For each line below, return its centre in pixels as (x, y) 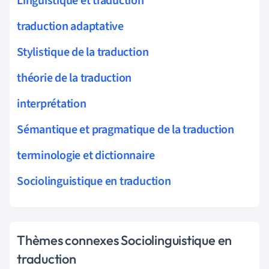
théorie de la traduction (74, 78)
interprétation (52, 104)
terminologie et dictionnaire (86, 155)
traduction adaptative (70, 26)
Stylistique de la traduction (83, 52)
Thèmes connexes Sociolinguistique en (125, 240)
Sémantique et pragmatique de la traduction (125, 129)
